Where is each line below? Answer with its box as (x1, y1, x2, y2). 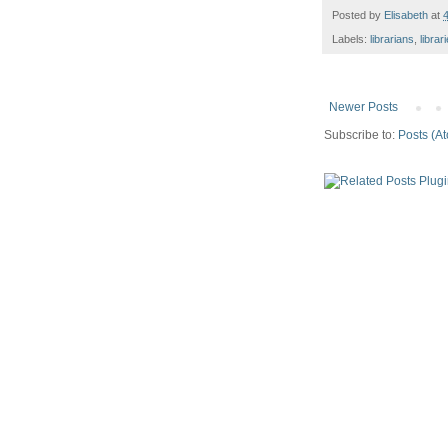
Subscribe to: (324, 128, 398, 142)
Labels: (332, 33, 370, 45)
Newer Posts (329, 100, 398, 114)
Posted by (332, 8, 384, 21)
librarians (370, 33, 414, 45)
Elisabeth (384, 8, 428, 21)
